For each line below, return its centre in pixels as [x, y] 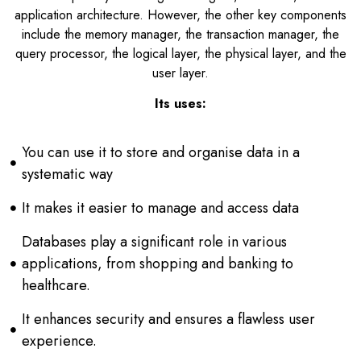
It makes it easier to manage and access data [160, 207]
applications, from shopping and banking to [157, 263]
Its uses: [180, 104]
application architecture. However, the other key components [180, 15]
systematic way [67, 174]
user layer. [180, 73]
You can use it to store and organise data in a [160, 152]
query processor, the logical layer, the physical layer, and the [180, 53]
